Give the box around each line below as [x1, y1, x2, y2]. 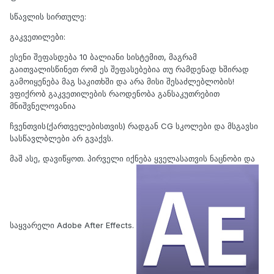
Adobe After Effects [57, 220, 132, 230]
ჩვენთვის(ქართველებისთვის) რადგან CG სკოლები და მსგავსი [10, 120, 258, 131]
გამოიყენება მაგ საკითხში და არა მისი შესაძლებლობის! [10, 76, 234, 86]
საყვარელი [10, 220, 57, 230]
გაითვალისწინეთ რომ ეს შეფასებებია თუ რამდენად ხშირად [10, 64, 249, 74]
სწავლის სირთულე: [10, 11, 86, 21]
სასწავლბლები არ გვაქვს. [10, 133, 113, 143]
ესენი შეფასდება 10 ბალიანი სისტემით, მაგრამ [10, 51, 197, 62]
